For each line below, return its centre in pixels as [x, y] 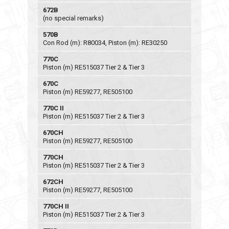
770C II [53, 108]
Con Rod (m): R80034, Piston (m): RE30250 [105, 43]
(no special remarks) [73, 18]
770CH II [56, 206]
